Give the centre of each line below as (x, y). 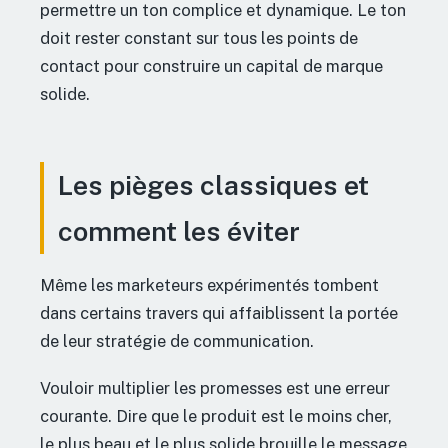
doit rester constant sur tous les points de (199, 38)
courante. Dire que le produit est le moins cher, (216, 415)
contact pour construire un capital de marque (211, 66)
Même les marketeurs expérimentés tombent (209, 284)
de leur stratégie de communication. (177, 340)
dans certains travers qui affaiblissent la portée (219, 312)
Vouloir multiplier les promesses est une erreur (215, 387)
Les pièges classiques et (213, 185)
